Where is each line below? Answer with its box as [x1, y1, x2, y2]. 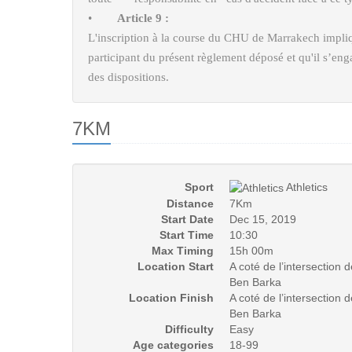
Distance [167, 197, 214, 211]
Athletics [284, 181, 328, 193]
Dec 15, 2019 [229, 213, 296, 226]
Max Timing [152, 244, 214, 258]
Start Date [161, 213, 214, 226]
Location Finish [129, 291, 214, 305]
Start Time [159, 229, 214, 242]
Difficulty [165, 323, 214, 336]
